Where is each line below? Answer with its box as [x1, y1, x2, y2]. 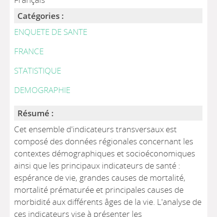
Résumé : [17, 108, 54, 119]
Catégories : [17, 10, 64, 21]
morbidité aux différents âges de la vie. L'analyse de [14, 196, 202, 207]
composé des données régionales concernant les [14, 136, 194, 147]
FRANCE [14, 46, 44, 57]
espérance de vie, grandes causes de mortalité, [14, 172, 186, 183]
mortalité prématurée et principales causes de [14, 184, 184, 195]
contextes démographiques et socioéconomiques [14, 148, 196, 159]
